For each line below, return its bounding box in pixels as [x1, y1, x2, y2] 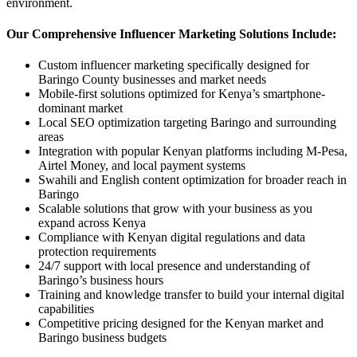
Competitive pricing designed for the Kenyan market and [38, 316, 324, 331]
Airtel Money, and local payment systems [38, 159, 245, 173]
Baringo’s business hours [38, 273, 163, 288]
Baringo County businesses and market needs [38, 73, 266, 87]
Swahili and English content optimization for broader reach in [38, 173, 347, 187]
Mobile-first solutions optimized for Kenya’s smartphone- [38, 87, 325, 101]
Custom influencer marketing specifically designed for [38, 58, 309, 73]
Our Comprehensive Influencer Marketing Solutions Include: [6, 26, 336, 41]
